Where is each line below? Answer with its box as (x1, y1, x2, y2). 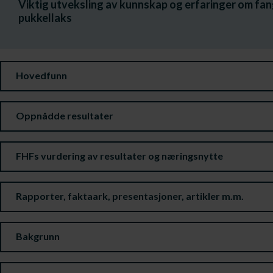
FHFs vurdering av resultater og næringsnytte (16, 150, 223, 161)
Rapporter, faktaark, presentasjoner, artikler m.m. (16, 190, 244, 202)
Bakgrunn (16, 230, 60, 242)
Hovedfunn (16, 69, 67, 81)
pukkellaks (18, 11, 72, 24)
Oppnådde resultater (16, 110, 113, 121)
